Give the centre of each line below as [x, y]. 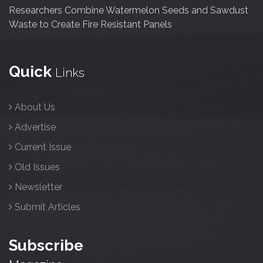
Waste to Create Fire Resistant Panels [90, 25]
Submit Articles [48, 207]
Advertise [35, 127]
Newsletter [38, 187]
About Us [35, 107]
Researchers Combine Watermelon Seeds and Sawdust [129, 11]
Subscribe [46, 246]
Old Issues [37, 167]
